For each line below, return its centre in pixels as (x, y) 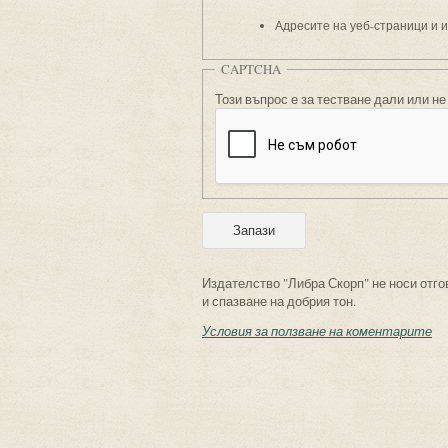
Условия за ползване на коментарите (317, 331)
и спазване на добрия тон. (279, 301)
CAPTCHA (251, 69)
